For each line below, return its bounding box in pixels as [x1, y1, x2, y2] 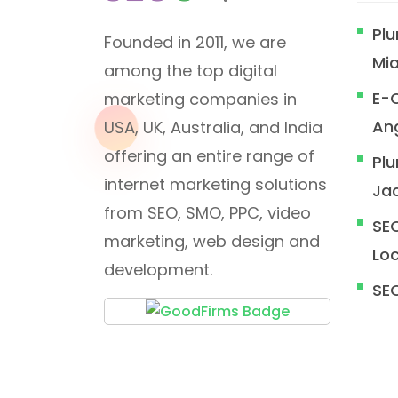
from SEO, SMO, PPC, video [104, 202, 311, 224]
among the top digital [104, 60, 277, 82]
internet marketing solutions [104, 173, 327, 195]
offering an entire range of [104, 145, 314, 167]
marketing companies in [104, 88, 297, 110]
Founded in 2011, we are [104, 31, 286, 53]
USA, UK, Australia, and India [104, 116, 322, 139]
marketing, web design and [104, 230, 320, 252]
